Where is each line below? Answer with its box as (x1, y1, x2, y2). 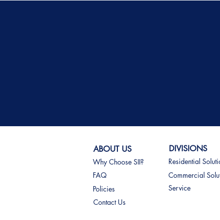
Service (168, 183, 191, 192)
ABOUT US (93, 144, 132, 154)
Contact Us (93, 197, 126, 207)
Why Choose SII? (93, 157, 144, 166)
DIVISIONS (169, 143, 207, 154)
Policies (93, 184, 115, 193)
